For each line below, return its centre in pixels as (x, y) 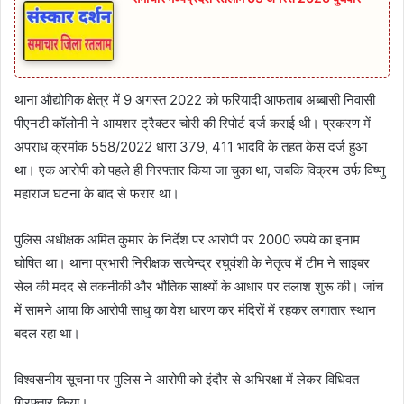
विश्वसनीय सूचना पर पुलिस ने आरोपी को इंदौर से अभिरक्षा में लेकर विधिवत (187, 379)
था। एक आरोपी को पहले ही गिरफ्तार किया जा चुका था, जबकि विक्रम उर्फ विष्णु (200, 170)
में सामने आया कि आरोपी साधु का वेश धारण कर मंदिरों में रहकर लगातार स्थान (195, 309)
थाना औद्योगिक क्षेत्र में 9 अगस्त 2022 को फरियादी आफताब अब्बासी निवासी (195, 99)
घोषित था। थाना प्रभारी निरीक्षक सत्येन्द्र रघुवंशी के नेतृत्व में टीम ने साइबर (192, 262)
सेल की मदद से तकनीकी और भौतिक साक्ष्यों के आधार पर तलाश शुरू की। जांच (199, 286)
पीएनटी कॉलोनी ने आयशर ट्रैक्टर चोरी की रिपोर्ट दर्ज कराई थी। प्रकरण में (193, 123)
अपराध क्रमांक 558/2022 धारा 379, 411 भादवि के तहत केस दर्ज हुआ (191, 146)
